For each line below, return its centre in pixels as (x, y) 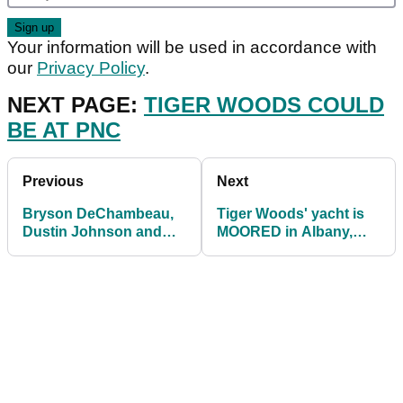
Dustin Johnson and (92, 231)
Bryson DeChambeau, (98, 213)
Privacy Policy (91, 67)
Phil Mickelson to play (97, 249)
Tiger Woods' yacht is (291, 213)
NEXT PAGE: (76, 104)
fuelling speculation (284, 249)
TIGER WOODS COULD (264, 104)
